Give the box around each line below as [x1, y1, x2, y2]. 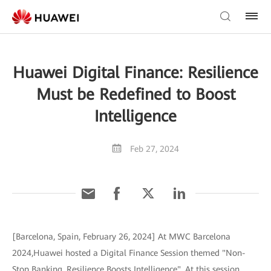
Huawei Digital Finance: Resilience [13, 64, 258, 82]
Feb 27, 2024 [130, 144, 179, 154]
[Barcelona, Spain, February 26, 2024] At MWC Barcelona [12, 232, 230, 241]
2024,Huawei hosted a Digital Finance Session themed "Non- [12, 248, 246, 258]
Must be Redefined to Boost [36, 85, 235, 103]
